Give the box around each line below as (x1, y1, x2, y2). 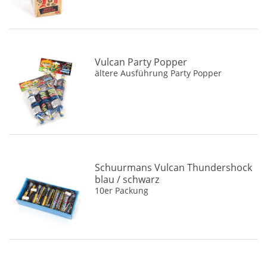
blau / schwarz (95, 172, 160, 186)
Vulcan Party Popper (95, 55, 188, 69)
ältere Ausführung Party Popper (95, 67, 222, 79)
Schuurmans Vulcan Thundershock (95, 160, 253, 174)
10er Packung (95, 184, 149, 196)
